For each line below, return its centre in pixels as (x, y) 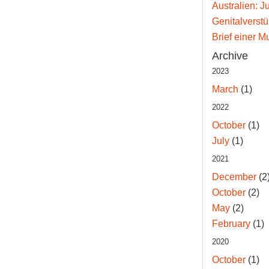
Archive (230, 56)
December (234, 177)
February (231, 224)
